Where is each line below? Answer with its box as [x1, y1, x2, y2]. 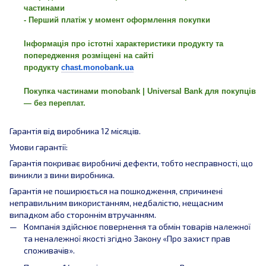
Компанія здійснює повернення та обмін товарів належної [24, 221, 251, 232]
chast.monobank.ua [61, 62, 134, 72]
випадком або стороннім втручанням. [9, 210, 156, 220]
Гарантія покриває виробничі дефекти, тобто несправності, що [9, 158, 253, 169]
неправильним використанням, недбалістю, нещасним [9, 198, 223, 208]
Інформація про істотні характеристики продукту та [24, 39, 223, 48]
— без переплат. [24, 98, 85, 107]
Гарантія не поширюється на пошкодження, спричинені [9, 186, 223, 197]
